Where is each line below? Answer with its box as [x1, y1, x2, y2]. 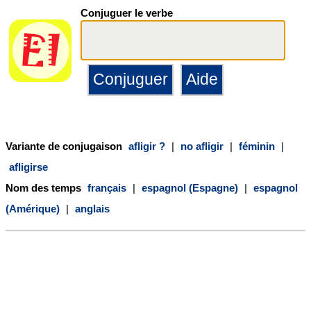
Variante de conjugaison [6, 140, 125, 152]
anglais [75, 202, 110, 215]
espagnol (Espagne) [142, 181, 238, 194]
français [87, 181, 126, 194]
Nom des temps [6, 181, 84, 194]
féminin [239, 140, 275, 152]
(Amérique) [6, 202, 60, 215]
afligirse [9, 160, 48, 173]
